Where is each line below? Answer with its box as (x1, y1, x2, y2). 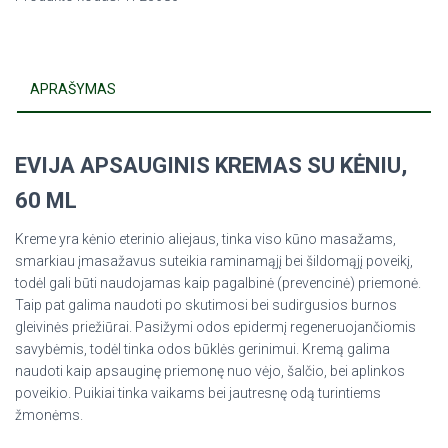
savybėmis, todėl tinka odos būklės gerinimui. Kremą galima (15, 341, 390, 357)
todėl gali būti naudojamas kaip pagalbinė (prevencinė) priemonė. (15, 275, 421, 291)
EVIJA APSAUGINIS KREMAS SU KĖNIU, (15, 153, 407, 178)
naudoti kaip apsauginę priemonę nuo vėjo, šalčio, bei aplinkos (15, 363, 405, 379)
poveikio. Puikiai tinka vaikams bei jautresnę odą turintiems (15, 385, 381, 401)
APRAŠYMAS (30, 81, 116, 97)
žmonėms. (15, 407, 83, 423)
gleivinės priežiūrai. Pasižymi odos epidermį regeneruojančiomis (15, 319, 416, 335)
